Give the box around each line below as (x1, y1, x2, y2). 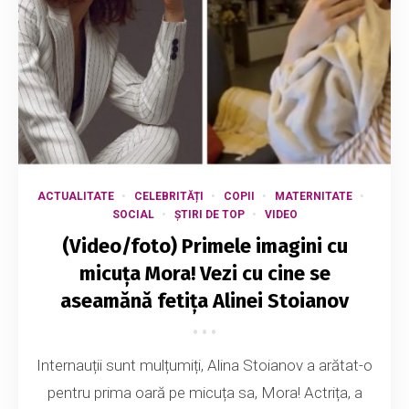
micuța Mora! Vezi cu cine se (79, 261, 330, 287)
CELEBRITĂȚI (133, 190, 204, 204)
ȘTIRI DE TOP (173, 208, 245, 222)
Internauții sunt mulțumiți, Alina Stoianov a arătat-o (37, 356, 372, 375)
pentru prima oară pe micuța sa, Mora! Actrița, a (47, 383, 362, 403)
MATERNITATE (274, 190, 352, 204)
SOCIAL (111, 208, 154, 222)
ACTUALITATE (37, 190, 114, 204)
